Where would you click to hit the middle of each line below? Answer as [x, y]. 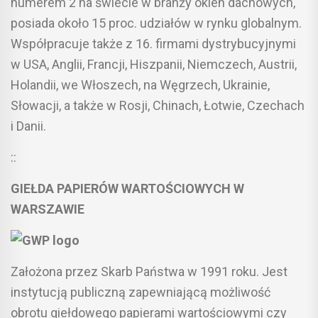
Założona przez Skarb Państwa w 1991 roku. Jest [149, 271]
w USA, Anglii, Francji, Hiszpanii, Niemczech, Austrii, [154, 64]
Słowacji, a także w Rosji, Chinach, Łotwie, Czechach [158, 105]
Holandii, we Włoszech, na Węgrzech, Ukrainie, [140, 84]
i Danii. [28, 126]
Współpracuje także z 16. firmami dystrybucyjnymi [153, 43]
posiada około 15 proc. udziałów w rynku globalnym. [156, 23]
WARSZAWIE [48, 209]
